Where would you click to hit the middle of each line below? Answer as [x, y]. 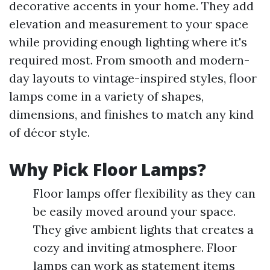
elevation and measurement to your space [129, 24]
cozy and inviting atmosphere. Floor [135, 248]
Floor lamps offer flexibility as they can [144, 193]
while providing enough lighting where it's [128, 42]
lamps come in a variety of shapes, [106, 96]
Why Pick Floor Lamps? [108, 170]
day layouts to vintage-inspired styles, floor [133, 78]
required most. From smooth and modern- [129, 60]
